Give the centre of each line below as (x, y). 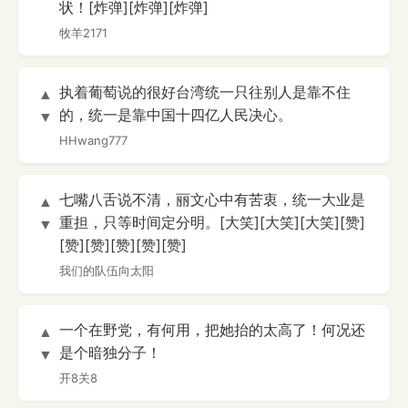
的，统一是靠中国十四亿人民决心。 (176, 115)
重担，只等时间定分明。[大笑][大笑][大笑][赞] (212, 223)
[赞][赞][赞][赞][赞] (123, 245)
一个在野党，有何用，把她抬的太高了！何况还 (212, 330)
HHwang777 (93, 141)
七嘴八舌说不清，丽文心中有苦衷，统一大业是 (212, 200)
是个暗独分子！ (110, 353)
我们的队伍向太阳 (107, 271)
